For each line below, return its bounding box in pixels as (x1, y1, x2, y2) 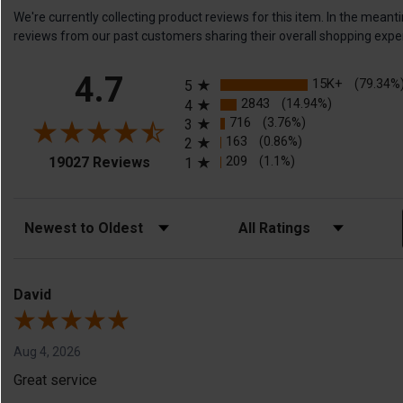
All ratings (184, 62, 246, 80)
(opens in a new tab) (148, 150, 276, 168)
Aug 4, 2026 (13, 344, 81, 359)
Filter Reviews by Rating (227, 214, 361, 229)
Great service (13, 371, 97, 389)
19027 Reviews (48, 153, 150, 171)
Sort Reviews (13, 214, 87, 229)
